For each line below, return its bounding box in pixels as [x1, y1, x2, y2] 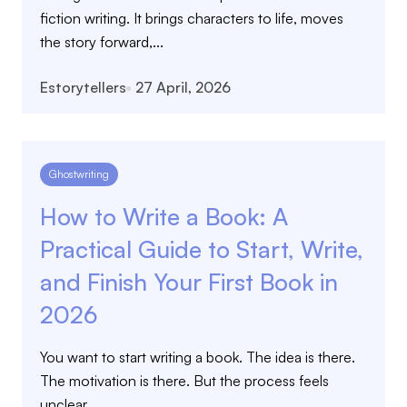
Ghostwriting [49, 167, 109, 181]
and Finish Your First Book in [40, 267, 338, 296]
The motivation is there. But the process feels [40, 372, 329, 390]
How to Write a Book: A [40, 202, 288, 231]
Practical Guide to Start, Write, [40, 234, 363, 263]
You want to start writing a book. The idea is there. [40, 348, 355, 366]
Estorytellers [40, 78, 126, 96]
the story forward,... [40, 33, 164, 51]
